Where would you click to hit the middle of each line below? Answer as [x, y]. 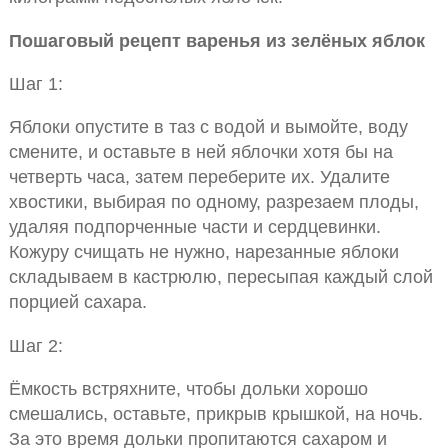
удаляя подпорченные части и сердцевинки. [194, 227]
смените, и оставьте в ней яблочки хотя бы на [200, 152]
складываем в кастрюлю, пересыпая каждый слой [220, 277]
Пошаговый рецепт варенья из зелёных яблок [216, 40]
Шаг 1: [35, 84]
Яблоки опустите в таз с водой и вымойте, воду [208, 127]
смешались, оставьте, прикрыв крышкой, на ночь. [215, 414]
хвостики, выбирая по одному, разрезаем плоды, [213, 202]
